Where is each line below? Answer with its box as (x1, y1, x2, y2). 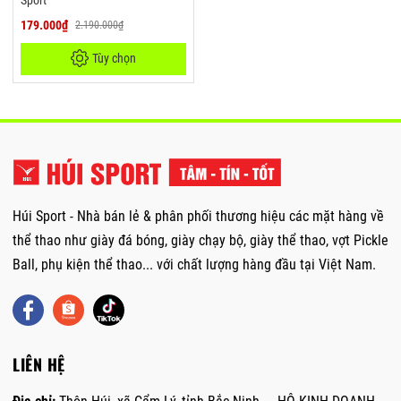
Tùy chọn (92, 51, 136, 65)
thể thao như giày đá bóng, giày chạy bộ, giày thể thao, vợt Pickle (13, 232, 388, 249)
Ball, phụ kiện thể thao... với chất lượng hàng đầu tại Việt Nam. (13, 256, 376, 273)
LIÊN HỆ (13, 353, 65, 376)
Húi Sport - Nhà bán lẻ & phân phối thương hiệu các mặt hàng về (13, 208, 384, 225)
